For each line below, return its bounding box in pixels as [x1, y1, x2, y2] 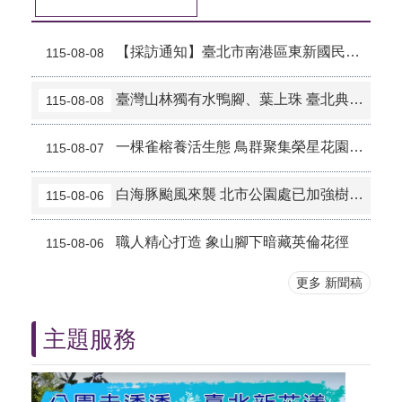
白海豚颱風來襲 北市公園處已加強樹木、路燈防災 [116, 186, 349, 202]
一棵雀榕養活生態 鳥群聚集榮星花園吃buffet [116, 138, 349, 154]
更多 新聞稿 [296, 275, 363, 290]
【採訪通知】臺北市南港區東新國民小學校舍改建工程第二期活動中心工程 [116, 43, 345, 59]
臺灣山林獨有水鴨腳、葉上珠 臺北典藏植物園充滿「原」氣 [116, 91, 349, 107]
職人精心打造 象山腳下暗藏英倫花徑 [116, 233, 349, 249]
